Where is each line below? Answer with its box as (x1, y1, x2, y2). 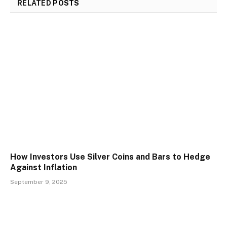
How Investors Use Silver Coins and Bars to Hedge (10, 152, 210, 162)
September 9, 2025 (10, 178, 67, 186)
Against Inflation (10, 163, 77, 173)
